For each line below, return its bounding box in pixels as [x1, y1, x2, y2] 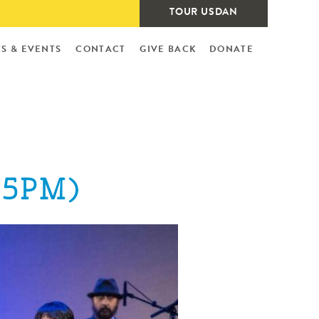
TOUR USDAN [169, 8, 238, 18]
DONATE [209, 45, 253, 55]
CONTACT [75, 45, 126, 55]
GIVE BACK [140, 45, 197, 55]
